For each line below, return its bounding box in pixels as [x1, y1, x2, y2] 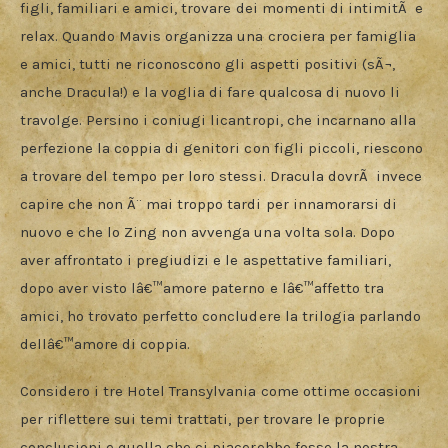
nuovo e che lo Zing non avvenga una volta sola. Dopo [20, 222, 399, 241]
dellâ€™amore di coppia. [20, 334, 191, 353]
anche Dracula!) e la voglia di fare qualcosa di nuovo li [20, 82, 404, 101]
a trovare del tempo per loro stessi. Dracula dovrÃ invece [20, 166, 426, 185]
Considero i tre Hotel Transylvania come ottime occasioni [20, 382, 425, 401]
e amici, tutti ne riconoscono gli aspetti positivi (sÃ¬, [20, 54, 399, 73]
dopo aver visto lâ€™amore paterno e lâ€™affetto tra [20, 278, 388, 297]
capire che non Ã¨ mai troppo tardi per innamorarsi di [20, 194, 401, 213]
